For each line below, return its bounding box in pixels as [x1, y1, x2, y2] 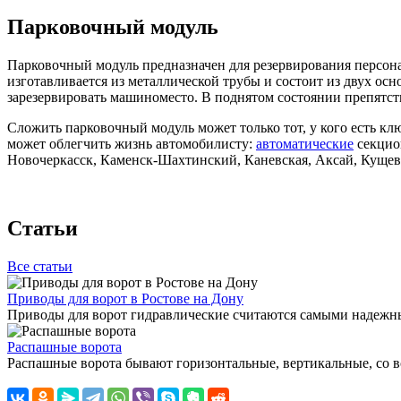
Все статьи [7, 258, 73, 274]
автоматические [256, 136, 354, 152]
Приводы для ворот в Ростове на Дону [7, 290, 243, 306]
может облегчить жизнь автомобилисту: [7, 136, 256, 152]
